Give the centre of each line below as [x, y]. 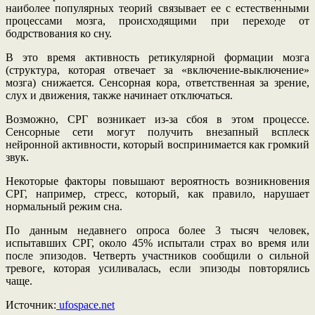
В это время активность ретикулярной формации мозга [157, 57]
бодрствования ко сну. [59, 33]
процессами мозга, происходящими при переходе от [157, 20]
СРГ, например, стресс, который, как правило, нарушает [157, 193]
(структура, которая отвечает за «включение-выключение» [157, 70]
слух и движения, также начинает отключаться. [119, 95]
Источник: [31, 304]
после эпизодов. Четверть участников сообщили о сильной [157, 255]
